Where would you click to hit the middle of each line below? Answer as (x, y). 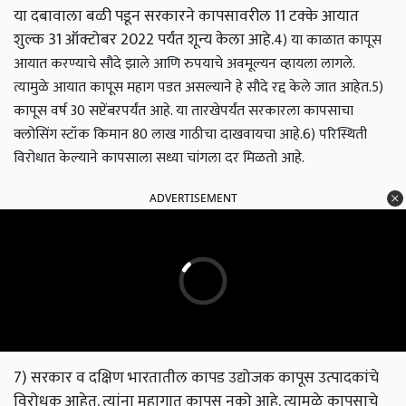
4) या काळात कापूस (328, 41)
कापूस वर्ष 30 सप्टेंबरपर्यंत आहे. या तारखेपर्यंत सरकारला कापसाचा (184, 111)
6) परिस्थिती (335, 135)
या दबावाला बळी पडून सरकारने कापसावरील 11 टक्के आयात (186, 16)
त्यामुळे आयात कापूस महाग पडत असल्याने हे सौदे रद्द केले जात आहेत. (193, 88)
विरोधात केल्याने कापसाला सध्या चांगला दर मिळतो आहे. (159, 159)
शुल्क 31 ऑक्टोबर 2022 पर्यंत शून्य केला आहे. (144, 40)
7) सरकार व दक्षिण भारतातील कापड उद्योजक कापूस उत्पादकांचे (196, 378)
